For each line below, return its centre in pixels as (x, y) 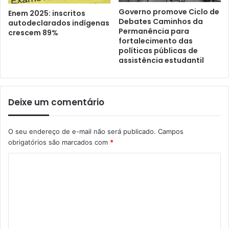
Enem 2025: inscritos (47, 13)
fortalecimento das (156, 41)
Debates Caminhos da (161, 21)
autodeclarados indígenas (59, 23)
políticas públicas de (158, 50)
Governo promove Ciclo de (169, 12)
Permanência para (154, 31)
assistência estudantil (161, 60)
